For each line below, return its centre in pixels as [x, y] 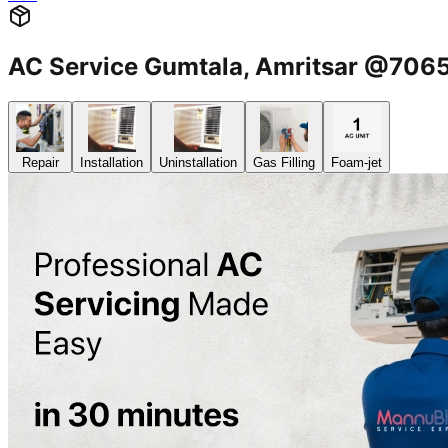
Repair [40, 163]
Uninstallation [198, 163]
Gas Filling [284, 163]
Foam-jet [356, 163]
